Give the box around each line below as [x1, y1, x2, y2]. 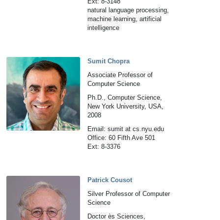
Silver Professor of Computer [87, 190, 170, 197]
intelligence [87, 24, 120, 31]
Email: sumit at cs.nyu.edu [87, 125, 165, 133]
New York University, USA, [87, 103, 164, 110]
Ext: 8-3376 [87, 143, 121, 150]
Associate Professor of [87, 71, 153, 79]
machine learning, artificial [87, 15, 162, 23]
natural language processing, [87, 6, 169, 14]
